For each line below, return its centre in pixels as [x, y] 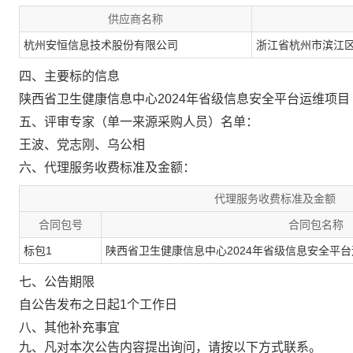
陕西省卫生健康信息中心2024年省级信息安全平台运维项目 [184, 99]
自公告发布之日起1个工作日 [98, 305]
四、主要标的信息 [69, 76]
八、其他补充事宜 [69, 327]
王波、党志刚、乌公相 [82, 145]
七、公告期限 [57, 282]
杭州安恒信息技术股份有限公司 [101, 45]
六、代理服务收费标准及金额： [107, 167]
